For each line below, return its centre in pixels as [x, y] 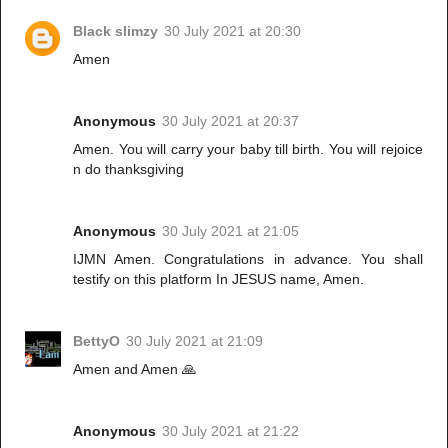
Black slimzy [116, 31]
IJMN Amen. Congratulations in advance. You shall [248, 259]
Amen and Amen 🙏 [135, 369]
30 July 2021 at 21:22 [231, 430]
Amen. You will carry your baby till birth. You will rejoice [248, 149]
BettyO [97, 341]
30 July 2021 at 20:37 [231, 121]
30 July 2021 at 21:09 [195, 341]
